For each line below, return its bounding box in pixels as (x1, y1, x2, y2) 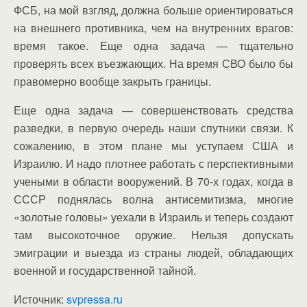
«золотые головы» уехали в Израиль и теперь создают (14, 208, 293, 225)
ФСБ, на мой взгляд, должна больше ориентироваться (14, 1, 293, 18)
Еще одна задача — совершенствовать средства (14, 101, 293, 118)
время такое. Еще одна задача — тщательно (14, 37, 293, 53)
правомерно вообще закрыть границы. (14, 73, 211, 89)
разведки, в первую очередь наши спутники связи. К (14, 119, 293, 136)
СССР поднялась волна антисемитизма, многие (14, 191, 293, 207)
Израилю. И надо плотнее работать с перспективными (14, 155, 293, 171)
